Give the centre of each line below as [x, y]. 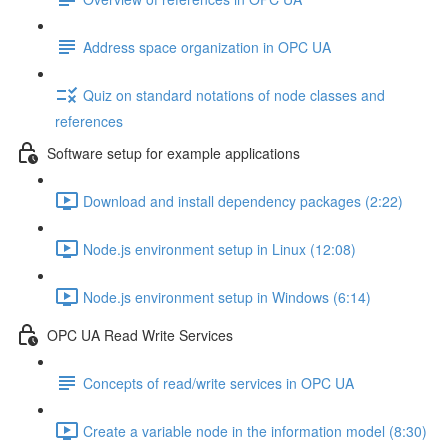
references [89, 121]
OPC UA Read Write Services [140, 334]
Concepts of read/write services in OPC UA [218, 382]
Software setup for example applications [173, 152]
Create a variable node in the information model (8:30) [255, 430]
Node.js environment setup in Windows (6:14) [227, 296]
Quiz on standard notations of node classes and [234, 94]
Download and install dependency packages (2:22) [243, 200]
